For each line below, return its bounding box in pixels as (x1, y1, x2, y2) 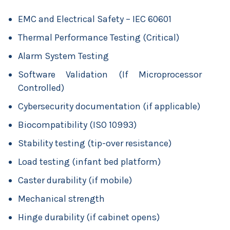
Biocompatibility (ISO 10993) (18, 119, 137, 130)
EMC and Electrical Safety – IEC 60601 (18, 13, 171, 25)
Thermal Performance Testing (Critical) (18, 32, 179, 43)
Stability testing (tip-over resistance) (18, 138, 171, 149)
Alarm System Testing (18, 50, 109, 62)
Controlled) (18, 82, 64, 93)
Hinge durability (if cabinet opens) (18, 212, 160, 223)
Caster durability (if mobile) (18, 175, 132, 186)
